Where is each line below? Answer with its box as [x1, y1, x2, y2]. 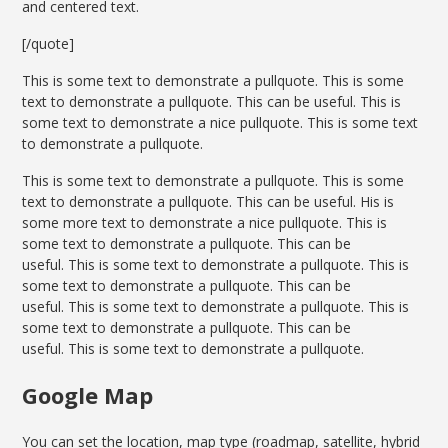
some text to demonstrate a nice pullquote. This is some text [22, 113, 419, 133]
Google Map [22, 380, 154, 411]
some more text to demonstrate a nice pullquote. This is [22, 213, 388, 233]
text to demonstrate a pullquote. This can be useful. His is [22, 192, 395, 212]
